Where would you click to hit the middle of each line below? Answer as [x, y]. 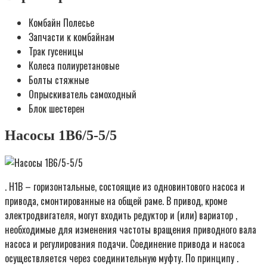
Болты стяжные [59, 80]
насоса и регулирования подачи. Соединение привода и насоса [125, 243]
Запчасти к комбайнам [72, 37]
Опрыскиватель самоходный [83, 94]
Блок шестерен [57, 108]
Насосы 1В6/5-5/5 [61, 135]
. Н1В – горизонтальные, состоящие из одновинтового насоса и [125, 186]
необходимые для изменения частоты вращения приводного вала [131, 229]
